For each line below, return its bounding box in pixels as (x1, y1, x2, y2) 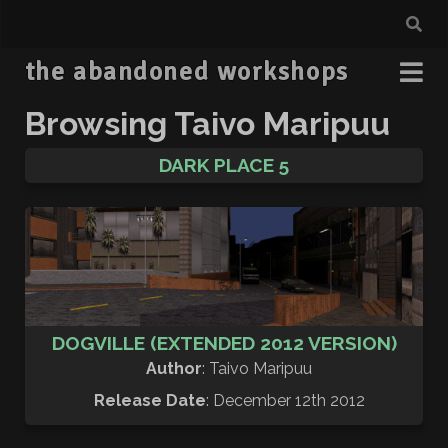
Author (146, 359, 202, 379)
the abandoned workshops (24, 56, 349, 88)
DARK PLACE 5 (159, 154, 289, 176)
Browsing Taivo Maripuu (24, 105, 390, 142)
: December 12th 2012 (205, 391, 365, 411)
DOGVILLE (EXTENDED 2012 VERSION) (51, 332, 397, 355)
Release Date (93, 391, 206, 411)
